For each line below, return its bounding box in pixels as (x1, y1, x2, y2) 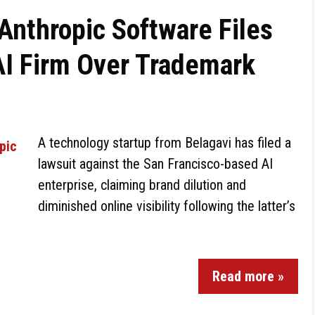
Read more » (212, 268, 284, 285)
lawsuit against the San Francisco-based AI (38, 155, 273, 172)
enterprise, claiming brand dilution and (38, 176, 246, 193)
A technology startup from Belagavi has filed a (38, 134, 291, 151)
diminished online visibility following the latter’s (38, 198, 295, 214)
